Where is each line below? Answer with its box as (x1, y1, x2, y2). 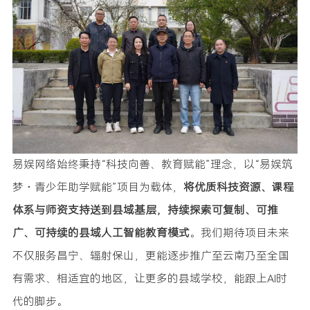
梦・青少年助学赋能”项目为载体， (12, 181, 183, 194)
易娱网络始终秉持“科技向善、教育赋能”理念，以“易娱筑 (12, 158, 293, 172)
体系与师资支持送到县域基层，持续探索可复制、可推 (12, 204, 278, 217)
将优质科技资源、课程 (183, 181, 294, 194)
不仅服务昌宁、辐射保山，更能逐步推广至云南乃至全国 (12, 250, 289, 263)
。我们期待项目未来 (190, 227, 289, 240)
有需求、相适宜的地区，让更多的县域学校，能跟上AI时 (12, 273, 287, 286)
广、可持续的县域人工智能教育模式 (12, 227, 190, 240)
